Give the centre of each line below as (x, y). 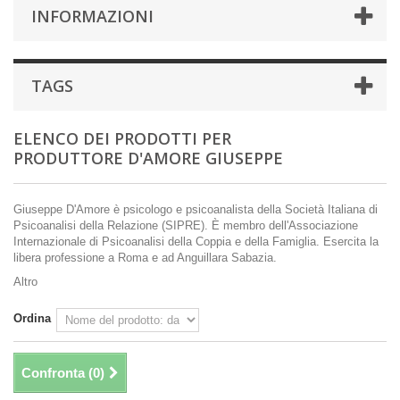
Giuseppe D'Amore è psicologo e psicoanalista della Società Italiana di (196, 210)
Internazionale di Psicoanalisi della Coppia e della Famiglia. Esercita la (196, 242)
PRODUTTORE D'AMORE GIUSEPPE (148, 158)
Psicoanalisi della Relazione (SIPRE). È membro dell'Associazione (186, 226)
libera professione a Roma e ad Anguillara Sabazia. (145, 258)
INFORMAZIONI (92, 17)
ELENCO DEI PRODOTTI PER (122, 139)
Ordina (32, 319)
